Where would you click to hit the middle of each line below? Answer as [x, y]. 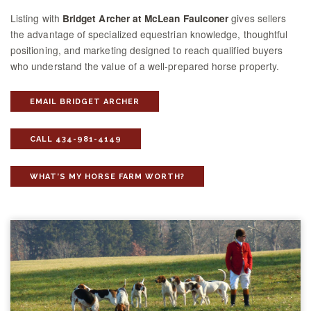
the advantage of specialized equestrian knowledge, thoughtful [149, 34]
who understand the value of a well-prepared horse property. [145, 66]
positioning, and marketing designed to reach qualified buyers [147, 50]
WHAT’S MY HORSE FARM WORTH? [107, 177]
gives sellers [258, 18]
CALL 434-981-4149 [76, 140]
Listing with [36, 18]
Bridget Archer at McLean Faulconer [145, 19]
